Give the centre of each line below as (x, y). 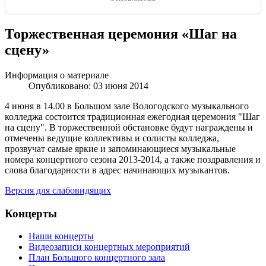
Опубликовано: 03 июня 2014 (88, 85)
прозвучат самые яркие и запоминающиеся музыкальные (120, 148)
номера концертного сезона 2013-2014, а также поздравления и (133, 159)
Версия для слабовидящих (58, 190)
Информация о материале (57, 75)
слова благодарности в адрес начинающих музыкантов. (117, 170)
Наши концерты (61, 236)
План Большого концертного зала (97, 258)
